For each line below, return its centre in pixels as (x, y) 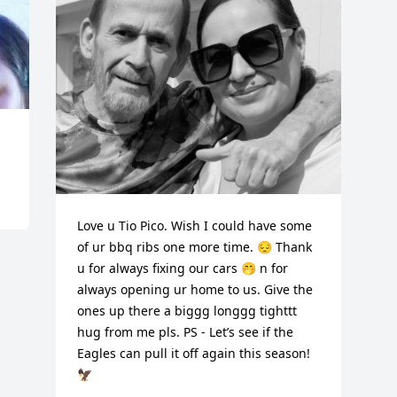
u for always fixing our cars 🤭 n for (183, 268)
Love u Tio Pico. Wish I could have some (195, 226)
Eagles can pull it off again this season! (194, 353)
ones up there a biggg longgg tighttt (187, 311)
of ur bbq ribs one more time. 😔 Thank (195, 247)
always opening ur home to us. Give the (195, 289)
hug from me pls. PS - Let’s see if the (186, 332)
